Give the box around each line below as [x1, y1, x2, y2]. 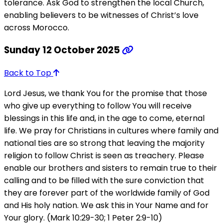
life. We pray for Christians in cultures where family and [4, 125, 219, 137]
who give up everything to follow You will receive [4, 100, 192, 112]
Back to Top [4, 67, 53, 79]
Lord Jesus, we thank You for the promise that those [4, 88, 207, 100]
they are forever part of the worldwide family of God [4, 187, 210, 199]
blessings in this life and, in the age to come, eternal [4, 112, 205, 124]
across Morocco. [4, 21, 69, 33]
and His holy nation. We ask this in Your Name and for [4, 200, 209, 212]
